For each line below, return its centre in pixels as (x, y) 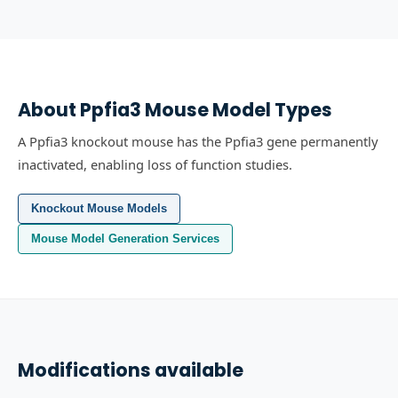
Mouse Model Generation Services (125, 239)
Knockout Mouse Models (99, 208)
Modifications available (131, 370)
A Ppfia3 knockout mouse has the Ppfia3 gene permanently (198, 141)
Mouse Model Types (237, 110)
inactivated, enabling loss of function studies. (155, 164)
